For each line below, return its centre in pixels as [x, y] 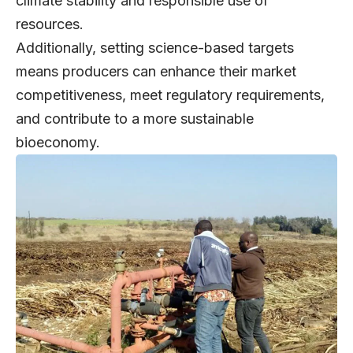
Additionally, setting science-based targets [155, 48]
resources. [54, 24]
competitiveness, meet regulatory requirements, [170, 95]
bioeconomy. [60, 143]
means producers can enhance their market [156, 72]
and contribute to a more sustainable [135, 119]
